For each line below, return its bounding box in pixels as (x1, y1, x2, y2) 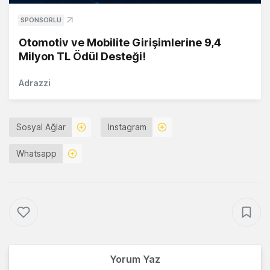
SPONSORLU (20, 16, 61, 25)
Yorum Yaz (110, 253, 160, 266)
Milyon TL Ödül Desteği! (19, 50, 146, 63)
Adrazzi (19, 78, 51, 89)
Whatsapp (16, 148, 57, 159)
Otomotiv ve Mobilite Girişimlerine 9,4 (19, 36, 221, 49)
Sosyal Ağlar (16, 122, 66, 133)
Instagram (108, 122, 146, 133)
